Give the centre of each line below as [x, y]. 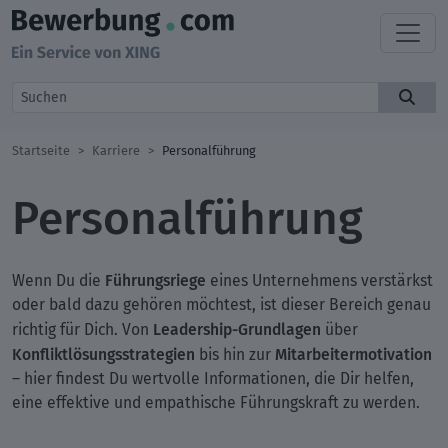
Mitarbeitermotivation [353, 354]
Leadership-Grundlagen [237, 329]
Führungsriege [155, 280]
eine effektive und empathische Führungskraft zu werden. [216, 402]
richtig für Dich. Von [82, 329]
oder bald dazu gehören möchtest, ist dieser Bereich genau [221, 304]
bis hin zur [235, 354]
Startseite [41, 150]
